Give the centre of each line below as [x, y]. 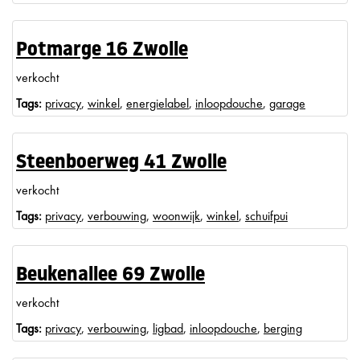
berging [283, 328]
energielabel [157, 103]
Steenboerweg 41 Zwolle [121, 163]
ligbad [168, 328]
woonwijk [176, 216]
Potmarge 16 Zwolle [102, 51]
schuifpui [266, 216]
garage [287, 103]
